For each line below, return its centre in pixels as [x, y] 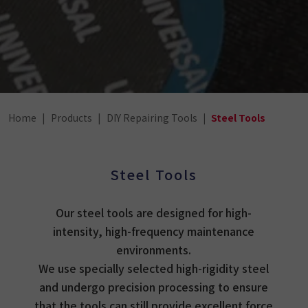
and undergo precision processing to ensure [154, 287]
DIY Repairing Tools [152, 118]
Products [71, 118]
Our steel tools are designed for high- [154, 212]
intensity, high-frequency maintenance [154, 231]
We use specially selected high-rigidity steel [154, 268]
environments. [154, 250]
